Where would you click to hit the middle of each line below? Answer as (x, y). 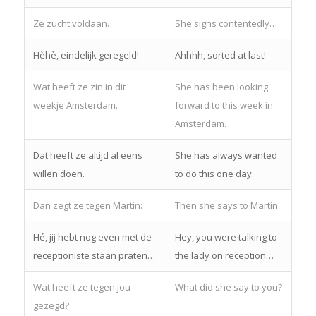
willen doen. (59, 173)
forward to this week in (224, 105)
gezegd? (51, 305)
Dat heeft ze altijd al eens (87, 155)
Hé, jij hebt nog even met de (92, 237)
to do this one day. (214, 173)
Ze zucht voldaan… (74, 23)
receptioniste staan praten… (94, 255)
